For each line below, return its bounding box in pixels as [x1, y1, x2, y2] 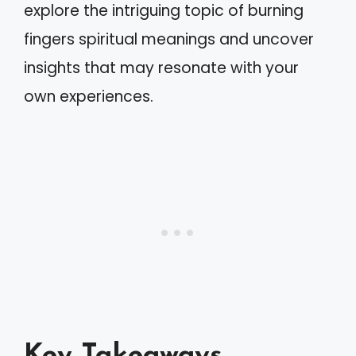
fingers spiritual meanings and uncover [24, 28, 314, 50]
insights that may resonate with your [24, 56, 299, 79]
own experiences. [24, 85, 153, 107]
